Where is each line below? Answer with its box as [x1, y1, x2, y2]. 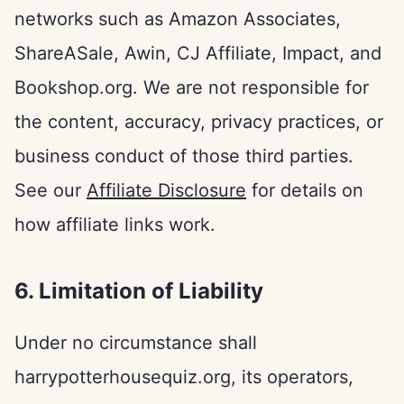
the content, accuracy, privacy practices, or [14, 111, 383, 133]
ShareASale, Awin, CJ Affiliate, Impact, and [14, 42, 381, 64]
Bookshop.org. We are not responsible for [14, 77, 369, 98]
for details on [246, 179, 363, 201]
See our [14, 179, 81, 201]
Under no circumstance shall [14, 332, 257, 353]
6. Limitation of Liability [14, 278, 263, 304]
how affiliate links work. [14, 214, 216, 235]
